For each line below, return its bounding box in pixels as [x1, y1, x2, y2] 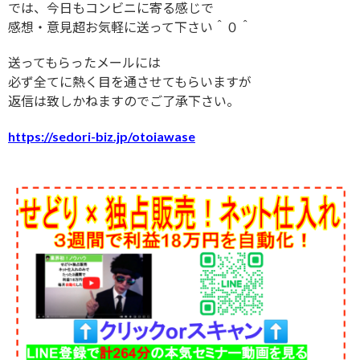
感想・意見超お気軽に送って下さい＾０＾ [8, 19, 252, 35]
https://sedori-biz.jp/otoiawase [8, 129, 195, 145]
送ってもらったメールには [8, 55, 161, 71]
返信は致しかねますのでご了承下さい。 [8, 93, 239, 109]
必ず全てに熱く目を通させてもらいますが [8, 74, 252, 90]
